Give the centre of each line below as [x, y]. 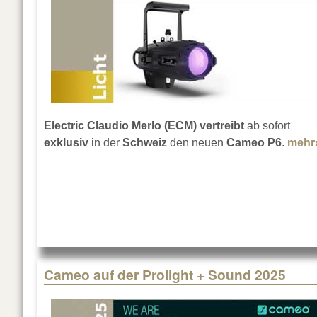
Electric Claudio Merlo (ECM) [120, 126]
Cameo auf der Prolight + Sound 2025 [165, 275]
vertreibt [222, 126]
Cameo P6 [254, 143]
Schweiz [145, 143]
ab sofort [267, 126]
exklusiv [66, 143]
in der [105, 143]
